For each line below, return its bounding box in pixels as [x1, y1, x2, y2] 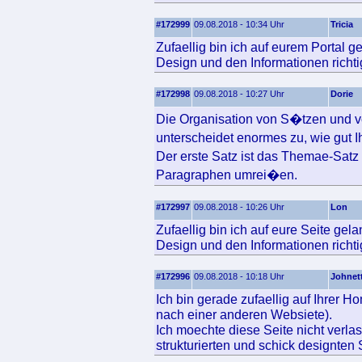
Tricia [330, 19, 353, 29]
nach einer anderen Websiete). [156, 307, 332, 322]
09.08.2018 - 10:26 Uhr [194, 202, 284, 212]
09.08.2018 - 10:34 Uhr [194, 19, 284, 29]
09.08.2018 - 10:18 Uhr [194, 271, 284, 281]
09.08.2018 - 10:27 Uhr [194, 89, 284, 99]
